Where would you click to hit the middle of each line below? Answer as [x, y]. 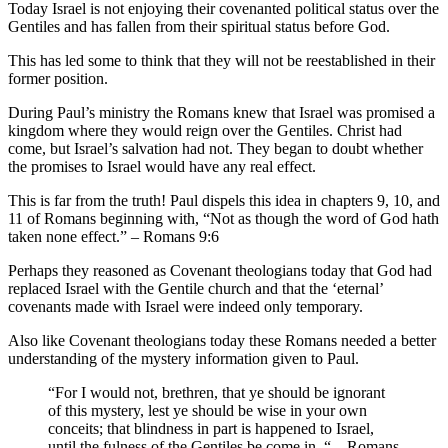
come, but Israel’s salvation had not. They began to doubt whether [215, 148]
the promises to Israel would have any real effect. [162, 166]
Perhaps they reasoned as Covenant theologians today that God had [220, 270]
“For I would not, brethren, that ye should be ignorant [216, 392]
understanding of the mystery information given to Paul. [183, 358]
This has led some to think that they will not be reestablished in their [221, 60]
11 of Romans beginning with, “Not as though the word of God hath [223, 218]
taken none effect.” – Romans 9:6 [113, 236]
